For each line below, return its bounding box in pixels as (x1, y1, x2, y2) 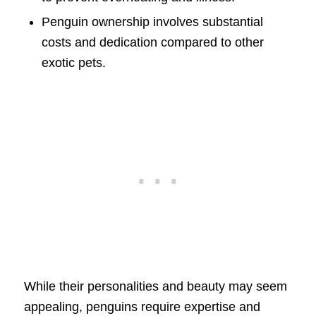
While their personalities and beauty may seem (23, 279, 287, 293)
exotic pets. (41, 55, 106, 70)
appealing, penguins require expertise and (23, 299, 260, 314)
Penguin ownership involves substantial (41, 14, 263, 29)
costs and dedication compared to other (41, 35, 264, 49)
